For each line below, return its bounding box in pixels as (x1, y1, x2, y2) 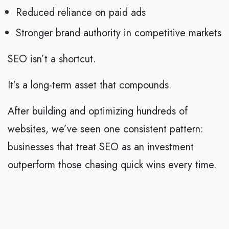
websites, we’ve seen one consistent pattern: (8, 122, 203, 137)
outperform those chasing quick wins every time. (8, 157, 217, 173)
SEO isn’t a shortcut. (8, 52, 96, 67)
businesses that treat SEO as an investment (8, 140, 194, 155)
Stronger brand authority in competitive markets (16, 26, 221, 41)
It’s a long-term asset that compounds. (8, 78, 172, 93)
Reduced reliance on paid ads (16, 5, 146, 20)
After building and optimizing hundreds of (8, 104, 188, 119)
